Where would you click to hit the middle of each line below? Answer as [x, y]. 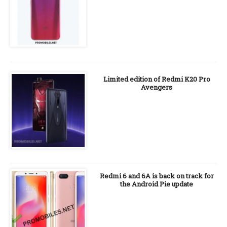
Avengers [157, 87]
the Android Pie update [157, 184]
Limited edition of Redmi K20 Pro [157, 79]
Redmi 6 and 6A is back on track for [157, 176]
